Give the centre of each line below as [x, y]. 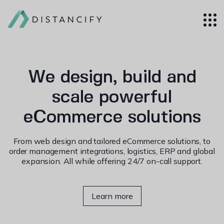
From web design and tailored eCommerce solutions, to [112, 141]
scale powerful [112, 98]
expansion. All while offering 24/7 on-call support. [112, 161]
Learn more [112, 196]
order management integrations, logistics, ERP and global [112, 151]
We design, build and [112, 78]
